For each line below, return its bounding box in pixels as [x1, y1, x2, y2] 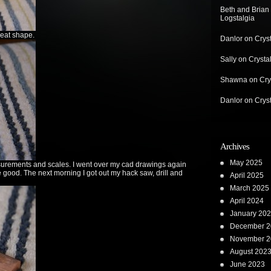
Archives [220, 142, 249, 151]
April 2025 [230, 171, 264, 180]
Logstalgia [220, 14, 255, 22]
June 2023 [230, 260, 265, 269]
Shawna [220, 76, 247, 84]
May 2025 [230, 158, 263, 167]
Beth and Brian [220, 5, 269, 14]
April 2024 [230, 197, 264, 205]
